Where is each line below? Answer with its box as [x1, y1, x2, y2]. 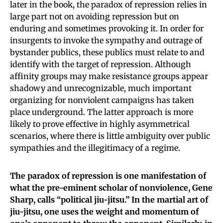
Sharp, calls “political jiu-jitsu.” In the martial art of [10, 194, 208, 205]
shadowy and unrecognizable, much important [10, 83, 192, 93]
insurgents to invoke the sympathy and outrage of [10, 35, 202, 45]
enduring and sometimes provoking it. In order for [10, 23, 204, 33]
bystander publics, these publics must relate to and [10, 47, 205, 57]
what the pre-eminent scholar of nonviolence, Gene [10, 182, 213, 193]
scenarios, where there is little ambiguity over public [10, 130, 210, 141]
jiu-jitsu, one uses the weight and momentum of [10, 206, 199, 217]
